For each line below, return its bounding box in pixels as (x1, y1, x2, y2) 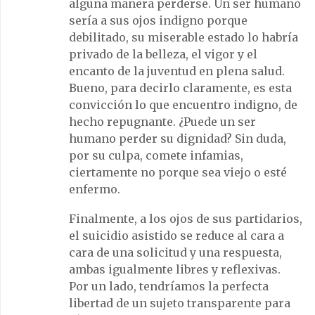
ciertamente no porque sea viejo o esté (69, 165, 287, 179)
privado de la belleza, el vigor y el (69, 46, 257, 61)
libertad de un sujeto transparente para (69, 295, 290, 310)
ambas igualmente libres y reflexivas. (69, 262, 281, 276)
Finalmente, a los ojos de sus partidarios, (69, 211, 302, 226)
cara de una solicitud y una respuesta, (69, 245, 282, 259)
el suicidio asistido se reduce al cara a (69, 228, 284, 243)
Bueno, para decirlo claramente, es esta (69, 80, 292, 95)
